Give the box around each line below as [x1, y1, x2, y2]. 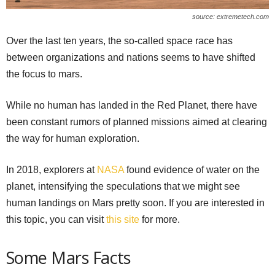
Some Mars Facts [6, 246, 131, 269]
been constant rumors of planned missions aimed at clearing [6, 117, 267, 128]
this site [106, 214, 139, 225]
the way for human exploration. [6, 133, 139, 144]
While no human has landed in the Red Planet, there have [6, 100, 257, 111]
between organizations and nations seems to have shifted [6, 52, 255, 63]
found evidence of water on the [124, 165, 260, 176]
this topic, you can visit [6, 214, 106, 225]
